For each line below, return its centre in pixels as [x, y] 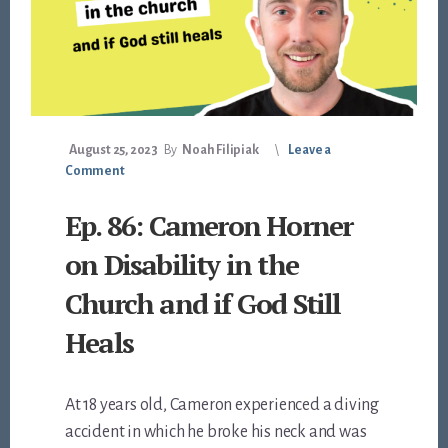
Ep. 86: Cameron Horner [209, 226]
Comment [95, 171]
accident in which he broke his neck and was [216, 432]
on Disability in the [182, 265]
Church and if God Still [203, 304]
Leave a [309, 150]
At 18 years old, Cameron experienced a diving [222, 405]
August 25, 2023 [114, 150]
